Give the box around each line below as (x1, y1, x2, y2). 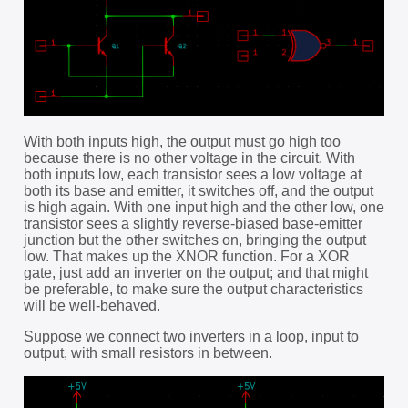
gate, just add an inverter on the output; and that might (23, 265, 368, 281)
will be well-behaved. (23, 298, 160, 314)
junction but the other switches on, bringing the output (23, 232, 366, 249)
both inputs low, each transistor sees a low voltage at (23, 167, 362, 183)
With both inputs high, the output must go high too (23, 134, 341, 150)
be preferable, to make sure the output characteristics (23, 281, 363, 298)
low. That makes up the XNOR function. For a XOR (23, 249, 350, 265)
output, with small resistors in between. (23, 345, 272, 362)
